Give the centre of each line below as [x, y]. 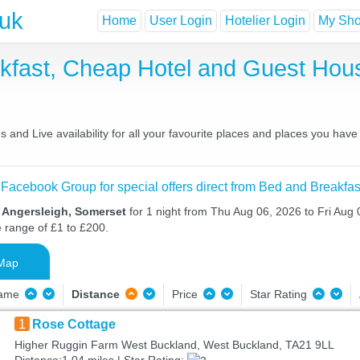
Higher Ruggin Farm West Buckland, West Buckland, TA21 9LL [174, 345]
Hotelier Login [265, 21]
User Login [181, 21]
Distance [95, 294]
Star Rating [280, 294]
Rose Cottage [74, 324]
